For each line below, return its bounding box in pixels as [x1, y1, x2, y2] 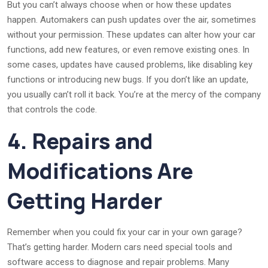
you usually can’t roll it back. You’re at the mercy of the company [7, 89, 261, 100]
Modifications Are [7, 156, 193, 185]
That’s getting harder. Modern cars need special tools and [7, 241, 232, 252]
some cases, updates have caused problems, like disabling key [7, 59, 252, 70]
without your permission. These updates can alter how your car [7, 29, 255, 40]
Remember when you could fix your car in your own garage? [7, 226, 242, 237]
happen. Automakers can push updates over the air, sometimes [7, 14, 256, 25]
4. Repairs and [7, 126, 153, 156]
